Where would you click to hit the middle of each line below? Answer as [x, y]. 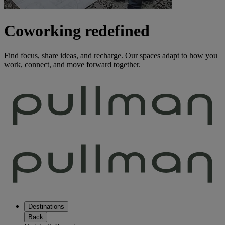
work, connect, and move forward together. [72, 64]
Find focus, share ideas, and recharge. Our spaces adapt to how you [111, 55]
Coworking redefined [77, 31]
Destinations [46, 207]
